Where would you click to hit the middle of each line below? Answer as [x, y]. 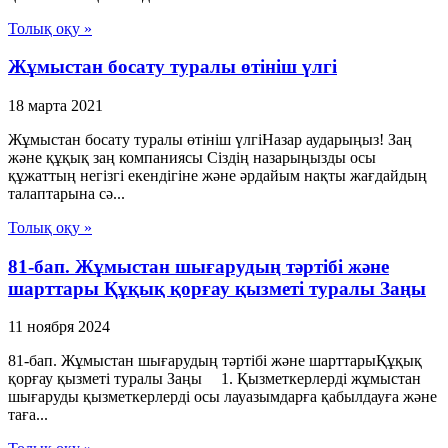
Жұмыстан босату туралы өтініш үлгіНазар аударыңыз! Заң [210, 139]
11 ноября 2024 [59, 327]
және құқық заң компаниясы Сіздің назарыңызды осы [192, 157]
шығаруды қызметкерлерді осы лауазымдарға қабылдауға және [222, 397]
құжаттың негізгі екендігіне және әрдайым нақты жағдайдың [217, 175]
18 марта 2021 [55, 105]
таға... [28, 415]
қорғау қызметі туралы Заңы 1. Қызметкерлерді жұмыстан [214, 379]
